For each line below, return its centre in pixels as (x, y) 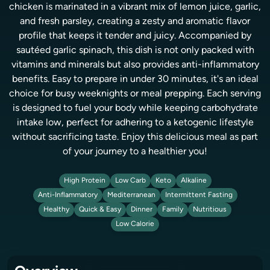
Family (173, 210)
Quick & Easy (100, 210)
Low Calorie (135, 224)
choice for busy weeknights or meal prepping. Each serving (135, 94)
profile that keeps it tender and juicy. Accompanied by (135, 36)
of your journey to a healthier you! (135, 152)
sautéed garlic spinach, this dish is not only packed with (135, 51)
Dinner (142, 210)
